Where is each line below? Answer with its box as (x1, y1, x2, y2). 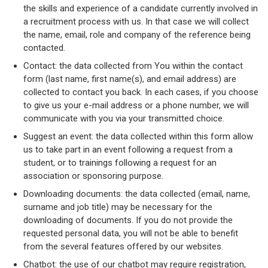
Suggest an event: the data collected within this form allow (23, 131, 253, 142)
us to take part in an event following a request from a (23, 144, 233, 155)
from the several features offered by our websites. (23, 241, 223, 252)
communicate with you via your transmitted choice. (23, 113, 224, 124)
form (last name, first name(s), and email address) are (23, 74, 236, 84)
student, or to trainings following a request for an (23, 157, 217, 168)
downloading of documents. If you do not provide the (23, 215, 233, 226)
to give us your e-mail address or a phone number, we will (23, 100, 249, 111)
